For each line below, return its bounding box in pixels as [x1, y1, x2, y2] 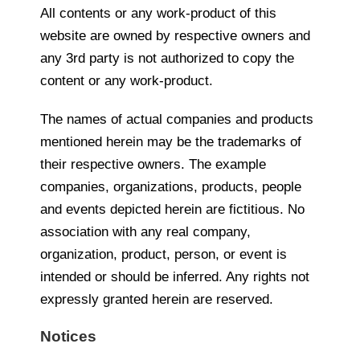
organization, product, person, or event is [40, 247, 287, 263]
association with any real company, [40, 224, 251, 240]
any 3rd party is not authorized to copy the [40, 51, 294, 67]
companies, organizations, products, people [40, 179, 301, 195]
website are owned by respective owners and [40, 28, 310, 44]
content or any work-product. [40, 73, 213, 89]
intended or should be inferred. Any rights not [40, 269, 309, 285]
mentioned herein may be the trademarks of [40, 134, 301, 150]
